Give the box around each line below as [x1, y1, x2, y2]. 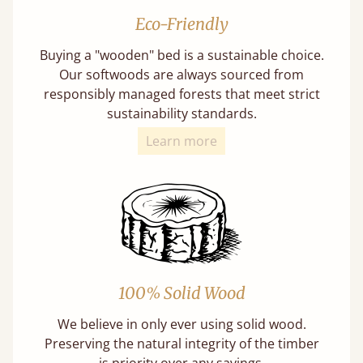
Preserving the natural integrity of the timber [44, 335, 319, 352]
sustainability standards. [106, 105, 257, 122]
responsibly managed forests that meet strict [43, 85, 320, 103]
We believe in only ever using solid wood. [57, 315, 306, 333]
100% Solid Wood [117, 283, 246, 303]
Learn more [146, 132, 217, 150]
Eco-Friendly [135, 14, 228, 34]
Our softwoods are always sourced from [59, 66, 304, 83]
